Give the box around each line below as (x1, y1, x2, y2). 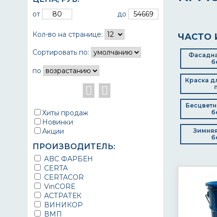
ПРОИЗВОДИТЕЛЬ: (32, 142, 115, 151)
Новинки (42, 118, 73, 126)
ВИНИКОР (42, 201, 83, 209)
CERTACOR (42, 173, 84, 182)
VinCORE (42, 182, 76, 191)
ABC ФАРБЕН (42, 155, 93, 163)
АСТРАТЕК (42, 191, 81, 200)
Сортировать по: (32, 48, 89, 57)
